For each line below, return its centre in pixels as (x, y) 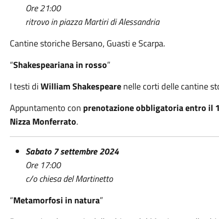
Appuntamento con (46, 108)
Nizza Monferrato (43, 121)
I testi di (25, 86)
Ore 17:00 (43, 165)
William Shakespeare (81, 86)
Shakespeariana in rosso (60, 65)
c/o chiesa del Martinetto (69, 179)
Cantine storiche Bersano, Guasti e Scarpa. (87, 43)
